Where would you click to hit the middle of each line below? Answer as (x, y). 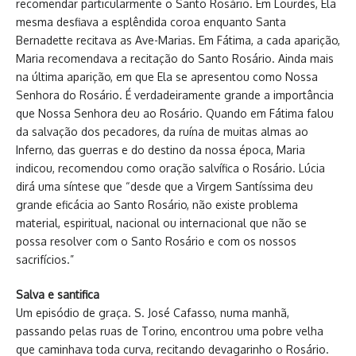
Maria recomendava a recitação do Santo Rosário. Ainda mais (175, 58)
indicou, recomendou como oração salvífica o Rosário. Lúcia (170, 168)
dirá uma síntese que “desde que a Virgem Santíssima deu (164, 186)
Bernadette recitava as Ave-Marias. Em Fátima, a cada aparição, (178, 40)
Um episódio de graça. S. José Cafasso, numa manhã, (153, 313)
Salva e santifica (58, 294)
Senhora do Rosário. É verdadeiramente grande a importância (175, 95)
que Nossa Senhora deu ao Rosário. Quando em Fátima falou (175, 113)
